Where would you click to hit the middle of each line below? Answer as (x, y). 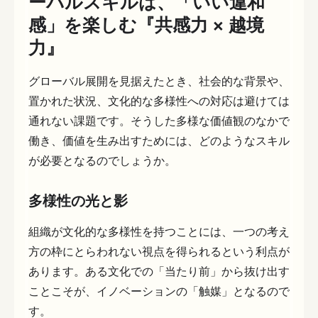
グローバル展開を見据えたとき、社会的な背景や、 (159, 81)
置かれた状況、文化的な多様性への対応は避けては (159, 101)
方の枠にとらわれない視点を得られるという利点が (159, 252)
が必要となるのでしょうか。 (102, 161)
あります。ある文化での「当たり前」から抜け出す (159, 272)
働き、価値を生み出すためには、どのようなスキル (159, 141)
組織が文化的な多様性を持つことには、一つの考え (159, 232)
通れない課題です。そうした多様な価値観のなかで (159, 121)
